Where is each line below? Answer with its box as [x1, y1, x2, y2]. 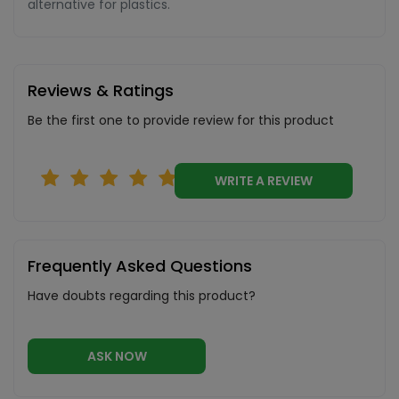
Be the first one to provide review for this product [28, 111, 334, 129]
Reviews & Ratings [28, 79, 174, 102]
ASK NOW [86, 347, 147, 365]
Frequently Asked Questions [28, 255, 252, 277]
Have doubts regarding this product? [28, 287, 256, 305]
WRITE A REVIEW [267, 172, 313, 190]
